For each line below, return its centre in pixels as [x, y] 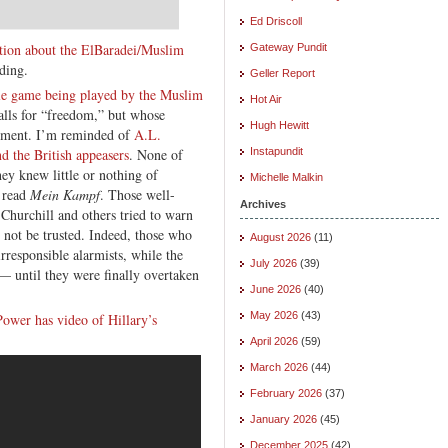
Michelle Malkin [286, 176]
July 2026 [273, 262]
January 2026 [283, 418]
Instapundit [276, 150]
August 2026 [280, 236]
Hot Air [266, 98]
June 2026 [275, 288]
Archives [263, 203]
